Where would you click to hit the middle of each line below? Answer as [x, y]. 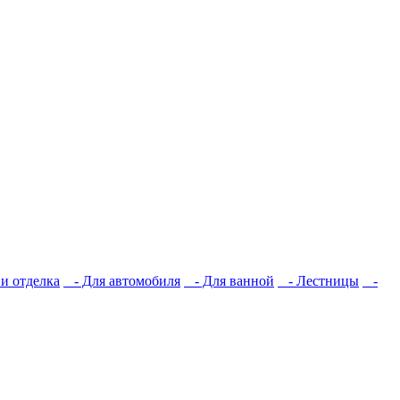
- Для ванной [229, 281]
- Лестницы [318, 281]
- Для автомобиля [122, 281]
